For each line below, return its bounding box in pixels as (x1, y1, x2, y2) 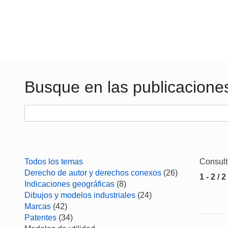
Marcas (24, 202, 51, 211)
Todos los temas (24, 157, 83, 166)
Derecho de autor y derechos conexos (24, 168, 161, 177)
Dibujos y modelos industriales (24, 191, 135, 199)
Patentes (24, 213, 56, 222)
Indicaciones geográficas (24, 180, 115, 188)
